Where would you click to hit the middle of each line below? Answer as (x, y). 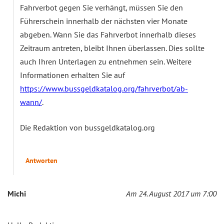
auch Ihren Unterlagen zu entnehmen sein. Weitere (106, 61)
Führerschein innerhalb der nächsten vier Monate (104, 21)
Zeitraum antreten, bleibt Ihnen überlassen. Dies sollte (112, 48)
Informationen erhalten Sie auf (72, 75)
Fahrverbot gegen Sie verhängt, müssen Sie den (101, 7)
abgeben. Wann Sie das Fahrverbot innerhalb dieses (108, 34)
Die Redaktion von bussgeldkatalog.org (87, 127)
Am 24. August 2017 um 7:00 (171, 193)
